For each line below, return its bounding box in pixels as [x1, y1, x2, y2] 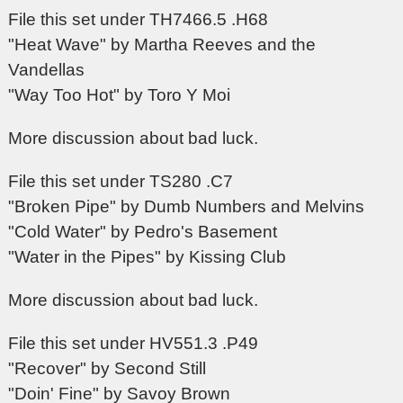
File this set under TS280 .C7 [8, 172, 234, 192]
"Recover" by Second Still [8, 359, 207, 379]
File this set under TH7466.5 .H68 [8, 10, 269, 30]
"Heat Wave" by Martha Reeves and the [8, 35, 317, 55]
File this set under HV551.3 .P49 [8, 334, 259, 354]
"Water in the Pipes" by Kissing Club [8, 247, 287, 267]
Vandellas [8, 60, 85, 80]
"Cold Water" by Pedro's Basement [8, 222, 278, 242]
